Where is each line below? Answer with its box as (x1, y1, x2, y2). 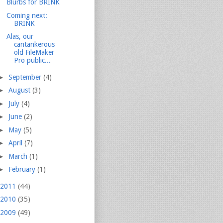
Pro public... (13, 56, 51, 65)
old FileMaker (13, 48, 54, 57)
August (8, 86, 32, 95)
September (8, 73, 43, 81)
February (8, 165, 37, 174)
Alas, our (6, 32, 33, 41)
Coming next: (6, 11, 47, 19)
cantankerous (13, 40, 55, 49)
